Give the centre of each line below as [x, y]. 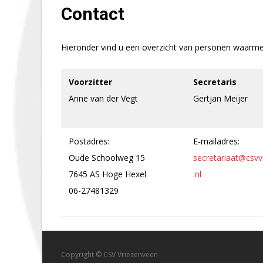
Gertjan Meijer [220, 98]
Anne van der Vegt [103, 98]
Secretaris [215, 82]
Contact [93, 14]
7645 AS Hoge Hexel [107, 174]
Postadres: [89, 141]
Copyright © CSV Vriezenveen [109, 254]
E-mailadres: [216, 141]
